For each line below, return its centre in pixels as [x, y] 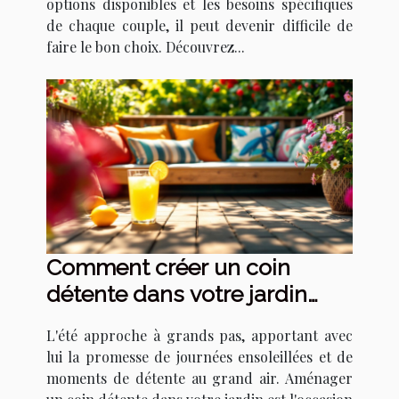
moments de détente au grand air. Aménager [199, 379]
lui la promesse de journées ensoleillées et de [199, 357]
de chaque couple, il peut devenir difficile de [199, 25]
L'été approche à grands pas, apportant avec [199, 336]
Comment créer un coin [168, 268]
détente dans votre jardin [177, 294]
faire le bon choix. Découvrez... [146, 46]
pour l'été [95, 321]
